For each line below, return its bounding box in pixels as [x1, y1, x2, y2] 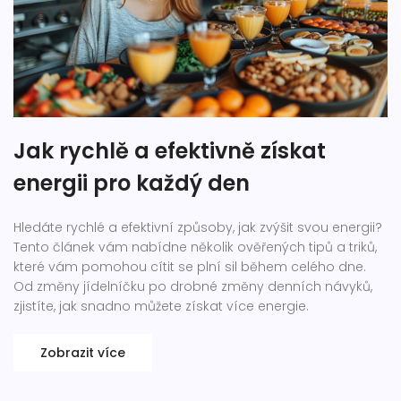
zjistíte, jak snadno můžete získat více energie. [13, 297, 309, 316]
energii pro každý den [13, 168, 250, 199]
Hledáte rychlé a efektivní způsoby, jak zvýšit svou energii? [13, 218, 382, 237]
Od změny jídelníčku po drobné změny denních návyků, [13, 277, 372, 296]
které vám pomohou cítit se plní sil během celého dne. [13, 258, 366, 277]
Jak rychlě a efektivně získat [13, 136, 326, 166]
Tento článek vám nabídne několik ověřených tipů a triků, [13, 238, 377, 257]
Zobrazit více [40, 344, 125, 363]
